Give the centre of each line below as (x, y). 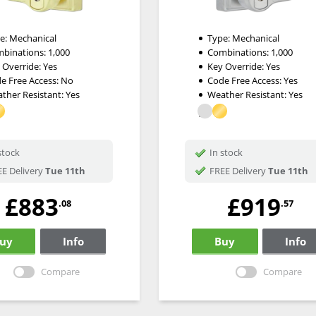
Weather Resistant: (248, 95)
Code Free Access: (245, 81)
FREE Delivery (237, 171)
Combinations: (239, 53)
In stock (226, 153)
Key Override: (236, 67)
